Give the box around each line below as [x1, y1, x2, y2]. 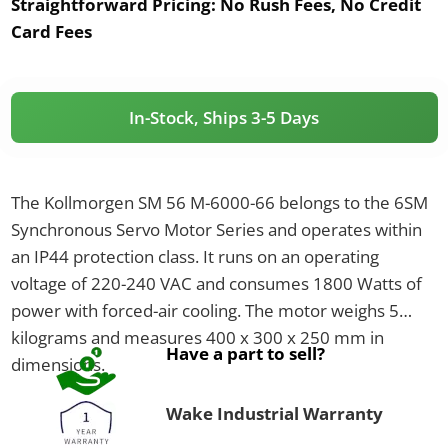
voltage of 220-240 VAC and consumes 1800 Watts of [10, 271, 422, 295]
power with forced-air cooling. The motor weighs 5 [10, 298, 399, 322]
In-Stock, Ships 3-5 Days [129, 105, 319, 129]
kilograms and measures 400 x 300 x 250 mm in [10, 325, 384, 349]
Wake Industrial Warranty [165, 401, 383, 425]
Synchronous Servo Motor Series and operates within [10, 217, 422, 241]
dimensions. [10, 352, 105, 376]
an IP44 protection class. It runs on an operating [10, 244, 379, 268]
